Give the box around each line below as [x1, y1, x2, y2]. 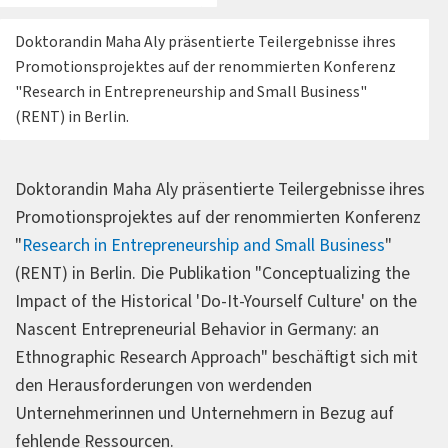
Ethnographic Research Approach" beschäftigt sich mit [15, 344, 418, 370]
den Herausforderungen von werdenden [15, 372, 312, 398]
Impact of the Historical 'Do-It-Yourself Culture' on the [15, 288, 417, 314]
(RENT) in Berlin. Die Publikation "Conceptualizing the [15, 260, 410, 286]
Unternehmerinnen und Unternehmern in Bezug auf [15, 400, 394, 426]
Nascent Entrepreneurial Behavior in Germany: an [15, 316, 379, 342]
